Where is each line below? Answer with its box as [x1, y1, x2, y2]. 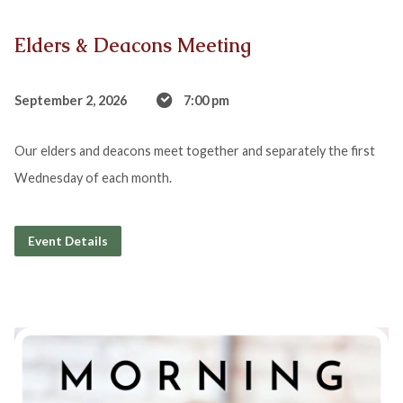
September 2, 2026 [13, 93, 127, 109]
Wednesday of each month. [13, 170, 172, 186]
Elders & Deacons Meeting [13, 33, 251, 58]
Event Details [27, 233, 108, 249]
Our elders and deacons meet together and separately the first [13, 143, 375, 159]
